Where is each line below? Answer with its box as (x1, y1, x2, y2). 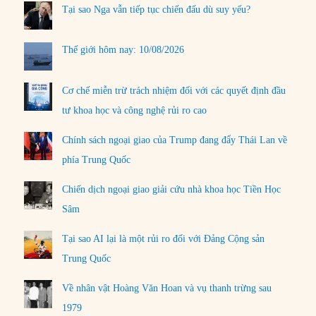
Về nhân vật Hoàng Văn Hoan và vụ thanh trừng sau (62, 282, 272, 293)
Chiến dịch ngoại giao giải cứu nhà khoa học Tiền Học (62, 183, 281, 195)
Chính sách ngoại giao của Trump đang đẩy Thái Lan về (62, 134, 288, 145)
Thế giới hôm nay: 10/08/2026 (62, 44, 185, 56)
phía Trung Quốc (62, 154, 131, 165)
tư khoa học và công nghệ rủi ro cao (62, 104, 207, 116)
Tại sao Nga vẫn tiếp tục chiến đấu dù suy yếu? (62, 4, 251, 15)
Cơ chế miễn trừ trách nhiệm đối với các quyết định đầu (62, 85, 286, 96)
